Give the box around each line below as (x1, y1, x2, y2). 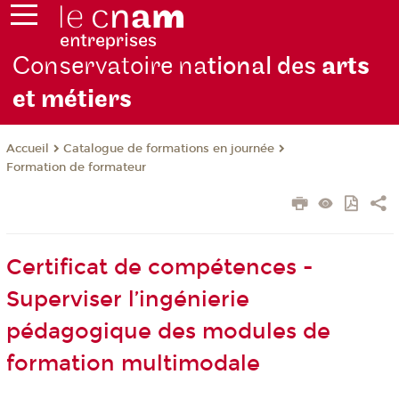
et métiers (12, 84, 133, 116)
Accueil (5, 142, 49, 157)
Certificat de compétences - (5, 255, 313, 281)
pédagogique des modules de (5, 319, 330, 345)
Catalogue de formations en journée (62, 142, 274, 157)
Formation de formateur (5, 160, 146, 175)
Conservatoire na (12, 51, 208, 83)
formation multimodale (5, 351, 260, 377)
